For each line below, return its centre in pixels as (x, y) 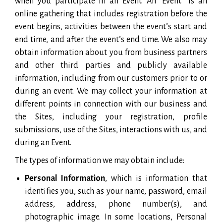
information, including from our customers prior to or (111, 78)
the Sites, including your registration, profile (111, 117)
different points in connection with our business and (111, 104)
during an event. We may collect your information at (111, 91)
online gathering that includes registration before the (111, 14)
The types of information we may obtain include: (100, 160)
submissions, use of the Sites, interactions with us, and (111, 130)
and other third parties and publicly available (111, 65)
